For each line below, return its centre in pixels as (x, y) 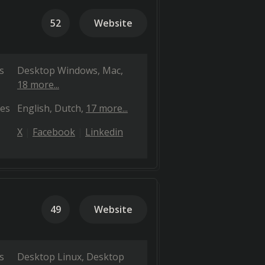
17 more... (107, 108)
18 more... (38, 85)
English (33, 108)
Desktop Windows (57, 70)
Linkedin (104, 132)
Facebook (54, 132)
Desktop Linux (49, 257)
